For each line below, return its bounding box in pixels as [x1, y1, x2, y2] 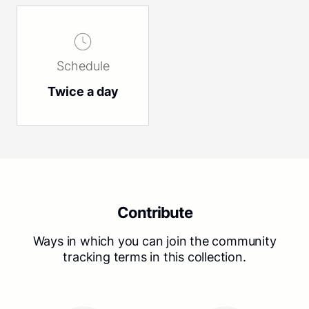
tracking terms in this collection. [63, 250, 246, 265]
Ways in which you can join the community [32, 234, 277, 249]
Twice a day [47, 83, 119, 99]
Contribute [117, 203, 192, 222]
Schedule [56, 58, 110, 73]
